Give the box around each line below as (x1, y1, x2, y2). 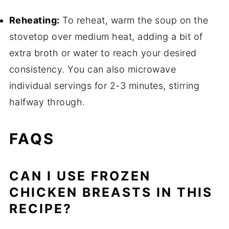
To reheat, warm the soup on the (59, 15, 209, 26)
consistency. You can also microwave (9, 64, 176, 75)
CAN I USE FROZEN (9, 168, 151, 184)
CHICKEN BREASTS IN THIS (9, 185, 213, 200)
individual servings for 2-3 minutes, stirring (9, 80, 200, 91)
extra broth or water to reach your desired (9, 48, 197, 59)
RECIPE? (9, 201, 72, 217)
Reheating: (9, 15, 60, 26)
